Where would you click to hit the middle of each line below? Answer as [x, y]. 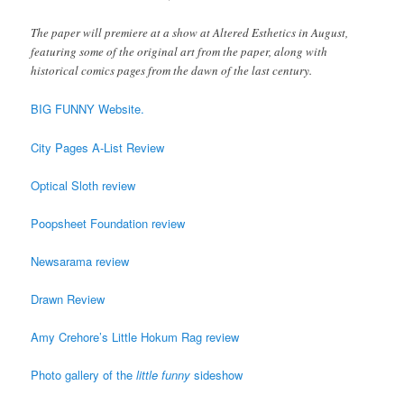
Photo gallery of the [84, 375]
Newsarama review [80, 261]
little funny [164, 375]
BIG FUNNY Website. [88, 109]
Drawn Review [68, 299]
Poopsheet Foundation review [108, 223]
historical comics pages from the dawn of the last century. [172, 71]
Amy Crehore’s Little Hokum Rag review [135, 337]
